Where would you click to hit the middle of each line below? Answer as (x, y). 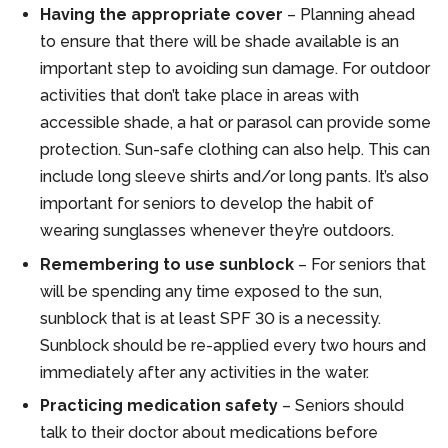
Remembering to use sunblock (167, 264)
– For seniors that (360, 264)
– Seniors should (341, 406)
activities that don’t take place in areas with (199, 96)
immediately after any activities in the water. (204, 372)
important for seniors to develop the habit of (207, 204)
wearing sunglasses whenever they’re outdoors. (217, 231)
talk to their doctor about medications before (209, 433)
